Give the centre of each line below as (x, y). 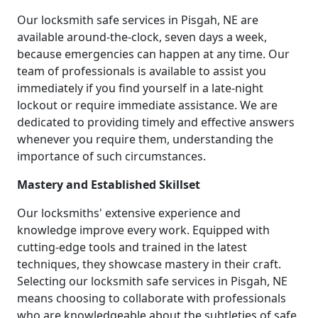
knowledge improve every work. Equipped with (143, 230)
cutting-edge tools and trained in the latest (132, 247)
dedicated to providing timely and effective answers (156, 122)
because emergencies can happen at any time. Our (153, 54)
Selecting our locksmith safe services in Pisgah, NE (152, 281)
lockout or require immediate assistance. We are (147, 105)
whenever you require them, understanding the (145, 139)
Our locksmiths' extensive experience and (129, 213)
